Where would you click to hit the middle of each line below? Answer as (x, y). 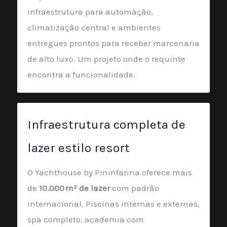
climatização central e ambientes (94, 27)
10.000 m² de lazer (74, 188)
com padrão (135, 188)
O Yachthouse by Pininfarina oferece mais (110, 172)
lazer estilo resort (79, 147)
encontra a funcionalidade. (81, 74)
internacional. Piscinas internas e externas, (113, 203)
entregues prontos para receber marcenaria (113, 43)
